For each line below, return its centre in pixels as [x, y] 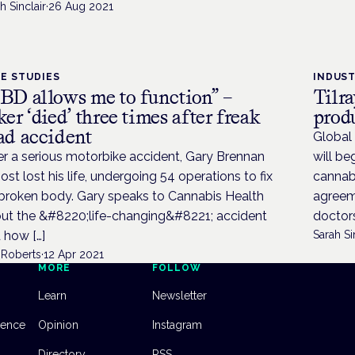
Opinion [58, 325]
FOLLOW [177, 268]
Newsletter [179, 296]
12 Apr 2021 [74, 255]
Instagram [177, 325]
